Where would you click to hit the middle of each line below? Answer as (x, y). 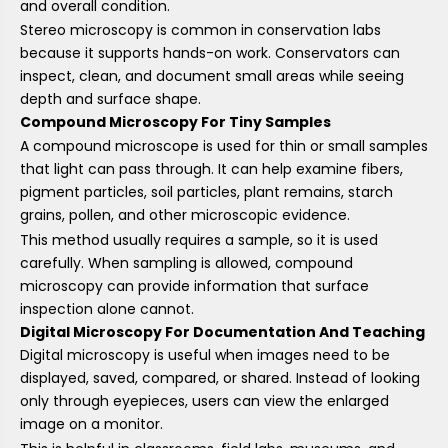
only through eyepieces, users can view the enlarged (204, 401)
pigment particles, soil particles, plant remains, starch (206, 191)
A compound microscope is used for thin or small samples (224, 145)
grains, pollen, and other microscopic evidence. (185, 214)
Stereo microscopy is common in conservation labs (200, 30)
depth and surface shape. (110, 99)
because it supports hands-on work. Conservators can (210, 53)
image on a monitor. (91, 424)
